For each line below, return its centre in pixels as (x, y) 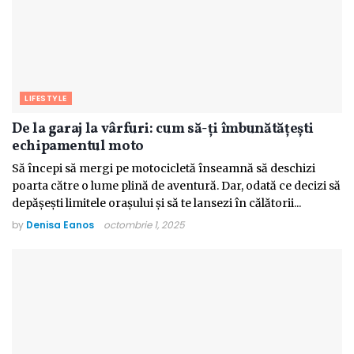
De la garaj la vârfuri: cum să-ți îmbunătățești (163, 130)
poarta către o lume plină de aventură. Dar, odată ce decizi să (176, 186)
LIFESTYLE (46, 99)
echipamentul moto (78, 147)
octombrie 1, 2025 (144, 225)
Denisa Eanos (60, 225)
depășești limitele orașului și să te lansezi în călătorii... (156, 203)
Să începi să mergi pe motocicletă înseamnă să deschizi (164, 169)
